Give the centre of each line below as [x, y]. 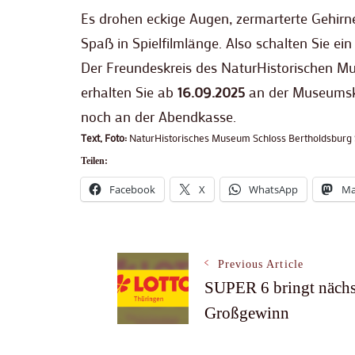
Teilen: [94, 161]
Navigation [187, 323]
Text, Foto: [104, 138]
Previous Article [260, 265]
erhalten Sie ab [129, 92]
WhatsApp [273, 190]
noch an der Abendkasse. [158, 117]
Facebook [132, 190]
